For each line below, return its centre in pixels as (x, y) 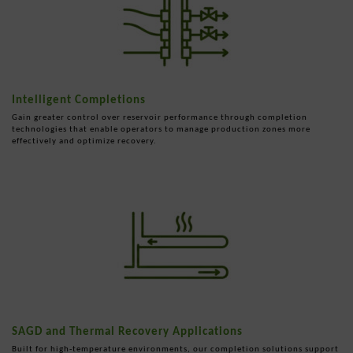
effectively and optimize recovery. (84, 140)
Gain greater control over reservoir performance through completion (160, 117)
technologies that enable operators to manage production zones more (161, 128)
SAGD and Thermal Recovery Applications (127, 331)
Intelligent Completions (79, 99)
